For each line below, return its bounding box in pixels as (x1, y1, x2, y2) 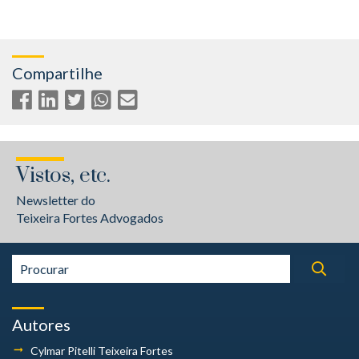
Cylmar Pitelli (30, 344, 98, 357)
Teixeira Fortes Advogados (16, 210, 163, 225)
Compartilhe (12, 63, 103, 83)
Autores (12, 315, 71, 334)
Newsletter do (16, 192, 95, 208)
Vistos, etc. (16, 163, 111, 189)
